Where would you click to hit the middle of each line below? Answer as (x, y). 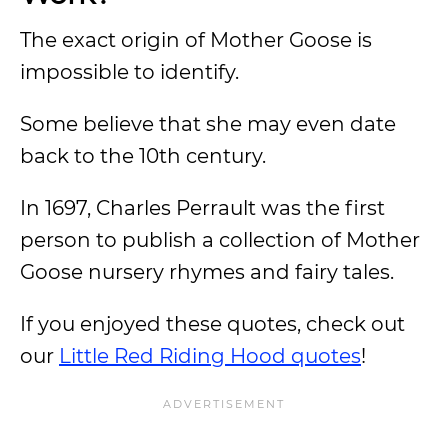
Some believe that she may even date (208, 124)
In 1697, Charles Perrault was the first (202, 208)
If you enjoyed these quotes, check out (212, 324)
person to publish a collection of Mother (220, 240)
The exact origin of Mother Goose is (196, 40)
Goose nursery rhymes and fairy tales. (207, 272)
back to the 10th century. (143, 156)
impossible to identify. (129, 72)
